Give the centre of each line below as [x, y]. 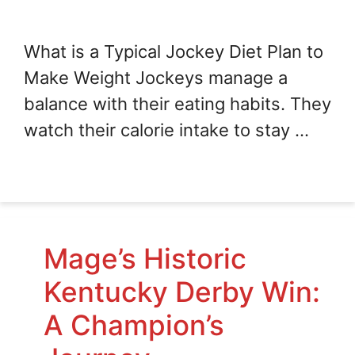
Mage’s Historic [145, 259]
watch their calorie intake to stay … [166, 130]
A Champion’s [134, 325]
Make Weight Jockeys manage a [156, 78]
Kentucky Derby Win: [182, 292]
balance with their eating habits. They [177, 104]
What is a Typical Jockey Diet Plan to [174, 52]
